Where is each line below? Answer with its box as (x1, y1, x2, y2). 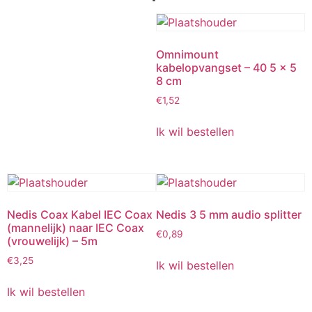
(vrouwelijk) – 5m (7, 234, 97, 249)
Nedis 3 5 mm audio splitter (156, 208, 302, 222)
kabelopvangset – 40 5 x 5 (156, 61, 297, 75)
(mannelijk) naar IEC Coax (7, 221, 144, 235)
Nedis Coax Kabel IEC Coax (7, 208, 153, 222)
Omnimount (156, 47, 219, 62)
